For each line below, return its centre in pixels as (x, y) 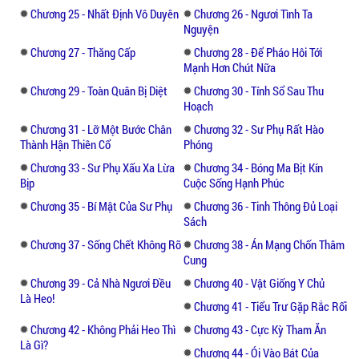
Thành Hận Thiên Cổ (65, 144)
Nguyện (201, 28)
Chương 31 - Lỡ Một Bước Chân (101, 129)
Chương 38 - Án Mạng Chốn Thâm (269, 244)
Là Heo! (37, 298)
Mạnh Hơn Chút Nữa (230, 67)
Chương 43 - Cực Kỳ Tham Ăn (260, 329)
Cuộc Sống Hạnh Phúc (234, 182)
